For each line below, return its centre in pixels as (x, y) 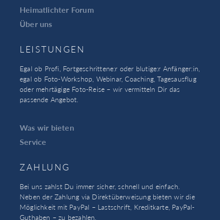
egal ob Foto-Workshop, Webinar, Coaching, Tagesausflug (108, 79)
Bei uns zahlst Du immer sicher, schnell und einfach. (100, 186)
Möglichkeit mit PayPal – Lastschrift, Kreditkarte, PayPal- (107, 206)
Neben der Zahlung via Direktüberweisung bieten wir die (107, 196)
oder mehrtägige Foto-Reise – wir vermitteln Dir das (100, 89)
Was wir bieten (47, 127)
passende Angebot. (49, 99)
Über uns (36, 24)
